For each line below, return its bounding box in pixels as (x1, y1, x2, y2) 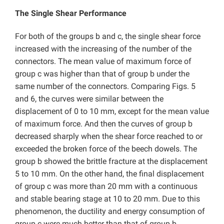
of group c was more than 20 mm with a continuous (15, 181, 197, 191)
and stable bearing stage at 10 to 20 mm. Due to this (15, 194, 200, 204)
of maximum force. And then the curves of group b (15, 119, 192, 129)
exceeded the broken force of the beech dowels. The (15, 144, 197, 154)
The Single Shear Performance (15, 8, 126, 18)
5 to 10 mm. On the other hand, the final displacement (15, 169, 204, 179)
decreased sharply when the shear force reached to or (15, 131, 202, 141)
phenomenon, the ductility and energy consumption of (15, 206, 205, 216)
